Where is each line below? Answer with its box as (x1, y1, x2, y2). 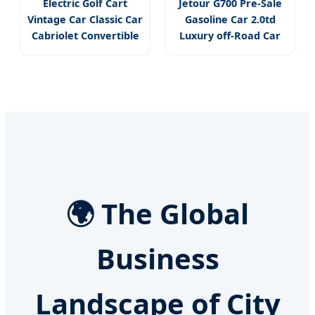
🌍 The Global (66, 194, 249, 233)
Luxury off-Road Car (179, 28, 281, 42)
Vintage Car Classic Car (27, 12, 143, 26)
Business (96, 239, 219, 278)
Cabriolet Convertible (31, 28, 139, 42)
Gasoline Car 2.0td (184, 12, 276, 26)
